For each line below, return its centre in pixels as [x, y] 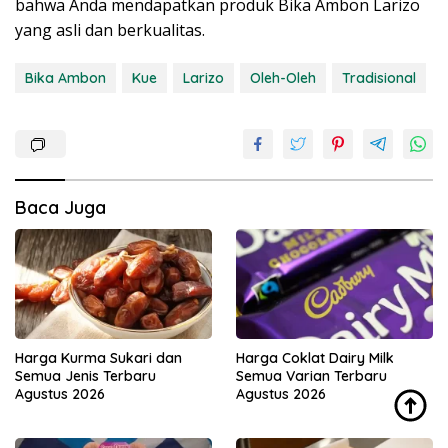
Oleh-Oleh [283, 77]
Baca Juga [60, 207]
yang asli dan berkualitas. [110, 29]
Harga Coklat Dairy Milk [315, 358]
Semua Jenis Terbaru [85, 376]
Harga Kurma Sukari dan [98, 358]
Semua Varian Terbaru [311, 376]
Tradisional [379, 77]
